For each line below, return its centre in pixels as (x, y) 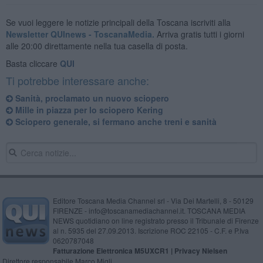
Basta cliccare (33, 63)
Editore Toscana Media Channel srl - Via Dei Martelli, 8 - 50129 (153, 200)
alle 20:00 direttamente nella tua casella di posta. (97, 45)
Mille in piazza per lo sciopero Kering (88, 109)
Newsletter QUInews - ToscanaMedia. (80, 34)
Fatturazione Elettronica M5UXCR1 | (113, 250)
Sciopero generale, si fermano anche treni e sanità (114, 121)
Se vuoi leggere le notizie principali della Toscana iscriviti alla (118, 22)
